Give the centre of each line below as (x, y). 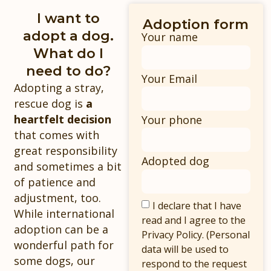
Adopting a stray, (59, 88)
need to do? (69, 71)
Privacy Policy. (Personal (195, 234)
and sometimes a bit (68, 167)
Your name (169, 37)
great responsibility (66, 151)
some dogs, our (55, 261)
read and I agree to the (193, 220)
